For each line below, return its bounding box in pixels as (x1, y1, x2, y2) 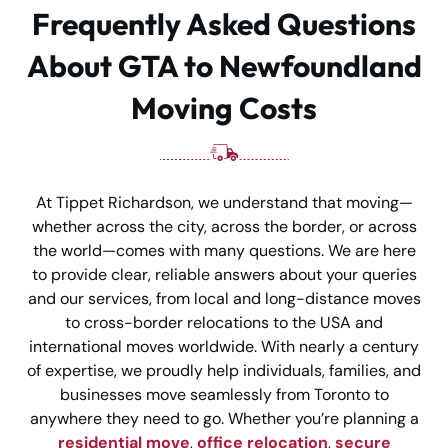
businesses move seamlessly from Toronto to (59, 384, 389, 406)
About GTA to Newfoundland (26, 47, 422, 86)
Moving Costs (131, 89, 317, 128)
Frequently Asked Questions (32, 5, 416, 44)
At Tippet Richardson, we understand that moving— (35, 192, 413, 214)
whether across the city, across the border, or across (31, 216, 417, 238)
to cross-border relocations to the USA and (65, 312, 383, 334)
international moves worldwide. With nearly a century (29, 336, 419, 358)
